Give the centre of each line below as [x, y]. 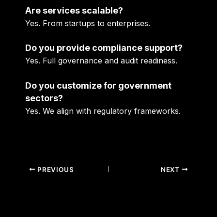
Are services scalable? [74, 10]
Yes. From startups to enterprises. [88, 23]
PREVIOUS [55, 169]
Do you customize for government [99, 86]
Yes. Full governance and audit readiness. [101, 61]
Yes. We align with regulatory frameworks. [103, 111]
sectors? [44, 98]
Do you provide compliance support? [104, 48]
